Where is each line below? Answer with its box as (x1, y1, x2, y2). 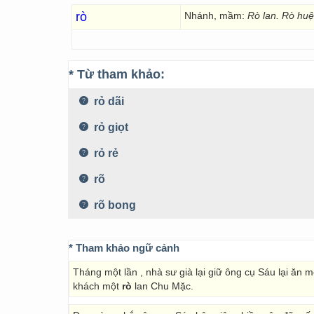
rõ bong (91, 199, 136, 211)
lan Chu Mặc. (132, 280, 193, 292)
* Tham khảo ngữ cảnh (69, 242, 179, 254)
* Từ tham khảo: (69, 67, 165, 81)
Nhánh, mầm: (184, 10, 245, 21)
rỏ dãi (91, 95, 124, 107)
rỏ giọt (91, 121, 128, 133)
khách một (73, 280, 122, 292)
